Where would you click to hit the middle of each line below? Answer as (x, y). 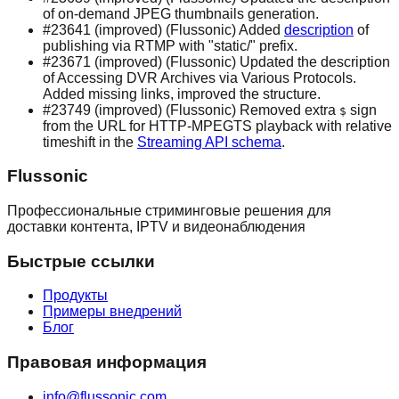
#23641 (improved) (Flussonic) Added (163, 29)
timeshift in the (90, 142)
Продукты (75, 296)
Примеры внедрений (112, 312)
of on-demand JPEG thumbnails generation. (181, 13)
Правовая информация (107, 362)
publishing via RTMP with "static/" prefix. (170, 45)
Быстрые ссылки (81, 261)
